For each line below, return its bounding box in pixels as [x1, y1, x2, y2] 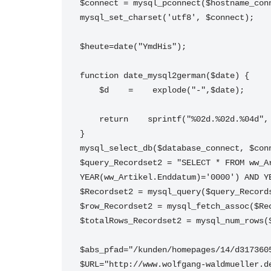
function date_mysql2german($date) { [80, 71, 249, 80]
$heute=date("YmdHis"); [80, 42, 186, 51]
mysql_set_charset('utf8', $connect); [80, 13, 254, 22]
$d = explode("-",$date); [99, 85, 244, 95]
